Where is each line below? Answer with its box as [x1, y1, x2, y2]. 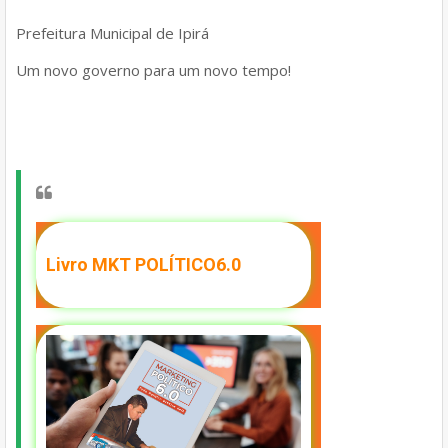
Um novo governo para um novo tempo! [16, 59, 291, 80]
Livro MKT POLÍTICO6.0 [46, 253, 241, 275]
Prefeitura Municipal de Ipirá [16, 22, 213, 43]
